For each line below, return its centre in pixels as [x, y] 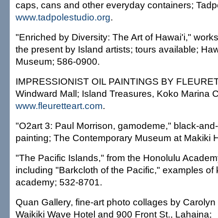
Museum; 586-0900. [58, 61]
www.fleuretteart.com [59, 106]
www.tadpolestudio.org [63, 17]
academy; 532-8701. [59, 182]
